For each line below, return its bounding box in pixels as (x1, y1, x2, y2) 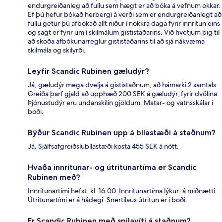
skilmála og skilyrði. (28, 46, 86, 55)
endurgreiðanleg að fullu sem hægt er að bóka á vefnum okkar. (28, 1, 221, 10)
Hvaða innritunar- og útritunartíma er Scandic (28, 163, 196, 172)
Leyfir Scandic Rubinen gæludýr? (28, 66, 149, 76)
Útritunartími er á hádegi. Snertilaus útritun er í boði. (28, 195, 187, 205)
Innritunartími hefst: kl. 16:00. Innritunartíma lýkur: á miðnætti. (28, 186, 217, 196)
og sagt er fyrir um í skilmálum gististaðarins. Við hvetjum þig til (28, 28, 220, 37)
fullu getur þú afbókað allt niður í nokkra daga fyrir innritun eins (28, 19, 220, 28)
